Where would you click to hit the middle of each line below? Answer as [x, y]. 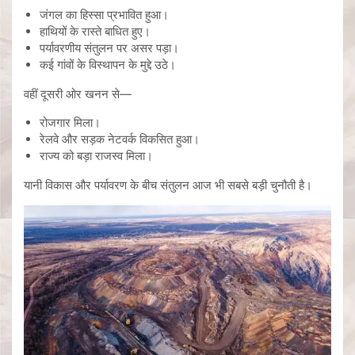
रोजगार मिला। [70, 122]
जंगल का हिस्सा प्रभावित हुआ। [104, 14]
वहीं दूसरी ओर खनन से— [78, 94]
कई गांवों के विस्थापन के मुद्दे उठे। [108, 64]
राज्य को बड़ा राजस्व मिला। [96, 155]
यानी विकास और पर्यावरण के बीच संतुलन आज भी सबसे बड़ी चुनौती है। [168, 185]
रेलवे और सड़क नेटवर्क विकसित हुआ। [120, 139]
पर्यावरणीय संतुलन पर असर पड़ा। [109, 48]
